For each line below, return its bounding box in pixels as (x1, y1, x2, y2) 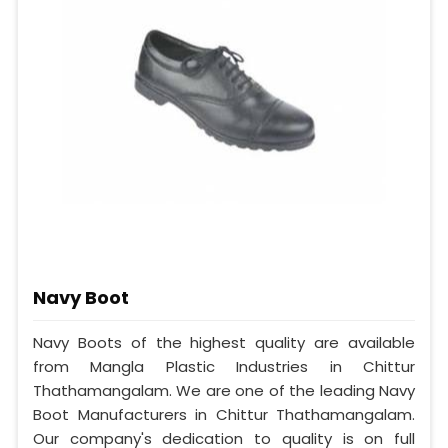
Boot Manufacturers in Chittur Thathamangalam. (33, 404, 415, 426)
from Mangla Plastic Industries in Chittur (33, 356, 415, 378)
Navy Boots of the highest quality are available (33, 332, 415, 354)
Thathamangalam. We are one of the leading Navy (33, 380, 415, 402)
